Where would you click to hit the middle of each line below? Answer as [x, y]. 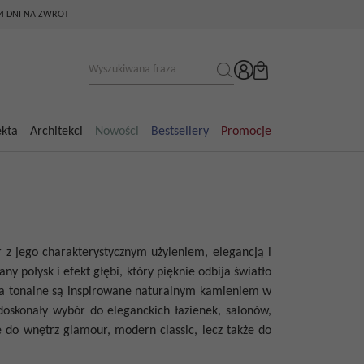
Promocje [246, 131]
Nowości [117, 131]
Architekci [56, 131]
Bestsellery [180, 131]
